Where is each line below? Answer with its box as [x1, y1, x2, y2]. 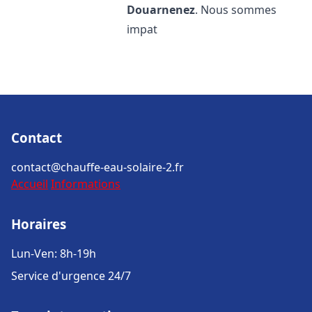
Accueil [11, 176, 48, 192]
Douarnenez [127, 2, 196, 17]
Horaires [11, 215, 66, 233]
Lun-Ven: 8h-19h [11, 246, 96, 261]
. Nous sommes [195, 2, 277, 17]
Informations [51, 176, 120, 192]
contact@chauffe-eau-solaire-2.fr [11, 159, 184, 175]
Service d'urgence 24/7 [11, 268, 131, 283]
